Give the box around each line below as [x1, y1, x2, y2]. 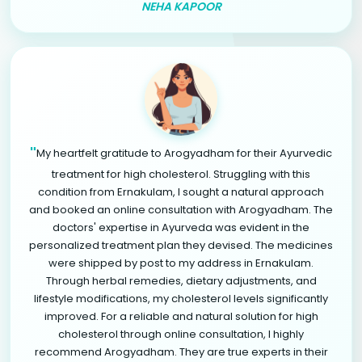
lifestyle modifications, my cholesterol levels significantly [34, 290, 328, 306]
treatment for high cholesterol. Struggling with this [52, 166, 310, 182]
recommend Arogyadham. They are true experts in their [34, 343, 328, 360]
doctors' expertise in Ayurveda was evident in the [53, 219, 309, 235]
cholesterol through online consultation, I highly [58, 326, 304, 342]
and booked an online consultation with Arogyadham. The [29, 201, 333, 217]
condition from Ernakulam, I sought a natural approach [38, 183, 324, 200]
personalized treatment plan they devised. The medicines [29, 237, 333, 253]
